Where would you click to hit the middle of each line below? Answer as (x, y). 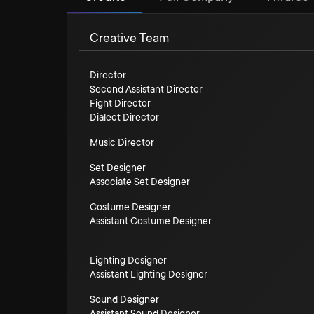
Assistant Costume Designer (151, 221)
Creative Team (129, 38)
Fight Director (120, 103)
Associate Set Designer (140, 182)
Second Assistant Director (146, 89)
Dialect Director (124, 117)
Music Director (122, 142)
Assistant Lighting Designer (149, 274)
